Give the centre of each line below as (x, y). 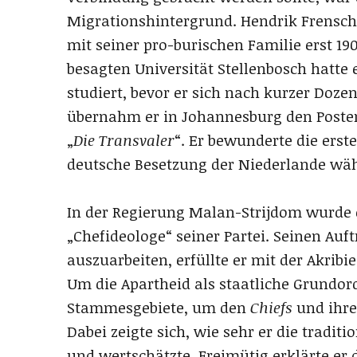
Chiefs (271, 308)
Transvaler (137, 141)
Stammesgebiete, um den (159, 308)
